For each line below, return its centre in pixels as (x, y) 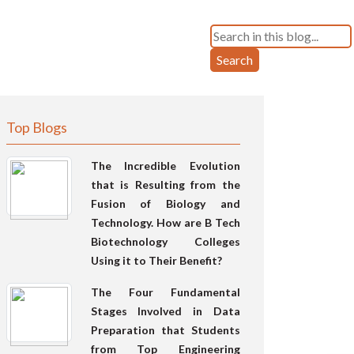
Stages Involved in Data (165, 311)
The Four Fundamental (165, 292)
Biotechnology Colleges (165, 241)
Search (235, 59)
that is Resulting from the (165, 184)
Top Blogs (37, 127)
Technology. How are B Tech (165, 222)
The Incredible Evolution (165, 165)
